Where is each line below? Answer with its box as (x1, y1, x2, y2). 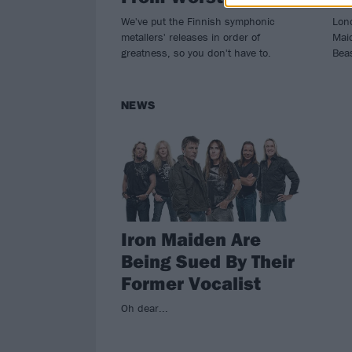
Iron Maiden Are (121, 226, 261, 251)
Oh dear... (121, 300, 168, 315)
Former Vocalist (121, 270, 261, 295)
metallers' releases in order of (121, 29, 260, 44)
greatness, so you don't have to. (121, 45, 271, 60)
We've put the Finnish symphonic (121, 13, 275, 28)
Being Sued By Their (121, 248, 295, 273)
